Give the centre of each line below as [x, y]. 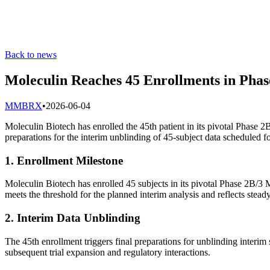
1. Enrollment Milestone [64, 160]
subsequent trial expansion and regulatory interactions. [108, 252]
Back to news [31, 55]
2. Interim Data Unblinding [73, 218]
